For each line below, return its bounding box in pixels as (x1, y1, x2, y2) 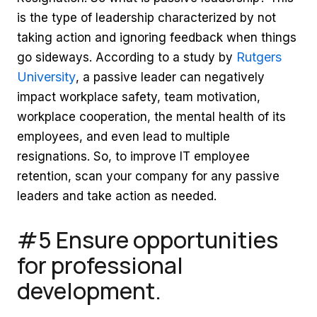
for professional (17, 250, 183, 281)
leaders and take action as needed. (17, 189, 220, 203)
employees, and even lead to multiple (17, 129, 230, 144)
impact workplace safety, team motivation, (17, 90, 260, 104)
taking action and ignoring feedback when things (17, 30, 296, 45)
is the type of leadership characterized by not (17, 11, 276, 25)
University (17, 69, 76, 84)
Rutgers (236, 50, 282, 64)
